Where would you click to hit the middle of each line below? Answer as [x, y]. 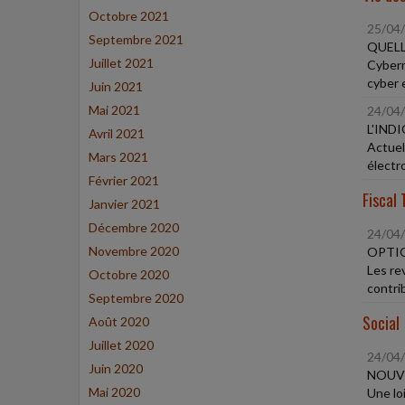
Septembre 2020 [136, 298]
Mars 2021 [118, 157]
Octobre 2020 [129, 274]
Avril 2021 [117, 133]
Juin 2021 [116, 86]
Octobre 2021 [129, 16]
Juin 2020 [116, 368]
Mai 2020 [114, 392]
